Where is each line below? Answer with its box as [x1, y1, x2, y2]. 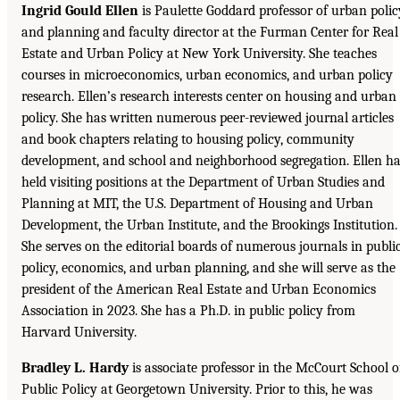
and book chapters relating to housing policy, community [21, 130, 354, 147]
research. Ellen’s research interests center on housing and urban [21, 87, 396, 104]
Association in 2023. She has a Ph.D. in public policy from [21, 302, 355, 319]
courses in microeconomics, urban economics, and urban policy [21, 66, 393, 83]
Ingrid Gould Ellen [21, 2, 138, 19]
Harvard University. [21, 323, 137, 340]
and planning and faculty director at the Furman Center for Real [21, 23, 398, 40]
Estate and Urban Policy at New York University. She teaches [21, 45, 377, 62]
